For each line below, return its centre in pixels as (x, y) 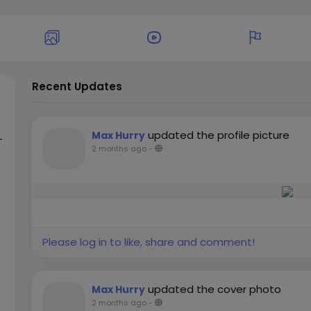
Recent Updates (77, 86)
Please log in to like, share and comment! (149, 242)
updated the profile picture (219, 135)
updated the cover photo (215, 289)
